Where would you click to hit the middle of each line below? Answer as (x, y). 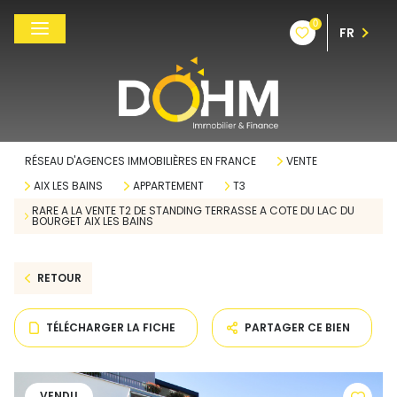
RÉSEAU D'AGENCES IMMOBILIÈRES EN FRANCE (140, 161)
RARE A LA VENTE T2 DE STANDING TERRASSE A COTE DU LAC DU (194, 210)
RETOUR (59, 278)
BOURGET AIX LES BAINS (93, 221)
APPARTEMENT (168, 186)
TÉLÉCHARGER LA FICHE (111, 327)
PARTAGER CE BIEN (298, 327)
